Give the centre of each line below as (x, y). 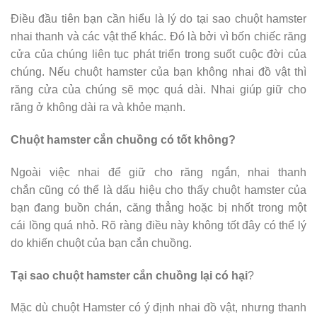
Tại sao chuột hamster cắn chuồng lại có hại (129, 275)
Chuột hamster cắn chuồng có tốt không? (123, 139)
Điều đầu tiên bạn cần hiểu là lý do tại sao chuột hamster (158, 19)
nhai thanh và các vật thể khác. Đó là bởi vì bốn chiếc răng (158, 37)
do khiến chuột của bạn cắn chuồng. (101, 243)
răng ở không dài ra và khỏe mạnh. (98, 108)
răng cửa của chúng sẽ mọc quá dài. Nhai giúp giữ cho (158, 90)
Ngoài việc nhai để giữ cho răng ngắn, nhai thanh (158, 172)
